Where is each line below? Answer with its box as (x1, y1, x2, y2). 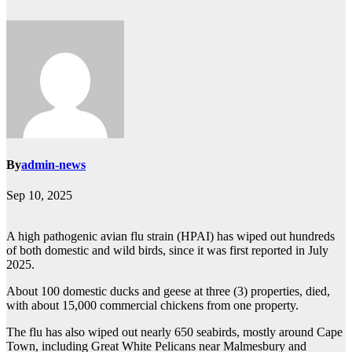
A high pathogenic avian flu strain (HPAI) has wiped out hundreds (6, 229, 335, 244)
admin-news (21, 158, 86, 172)
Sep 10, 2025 (6, 189, 72, 203)
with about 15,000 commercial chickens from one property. (6, 299, 299, 313)
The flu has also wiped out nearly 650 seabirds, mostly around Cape (6, 325, 343, 339)
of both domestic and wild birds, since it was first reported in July (6, 244, 328, 258)
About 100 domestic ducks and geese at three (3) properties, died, (6, 284, 330, 299)
